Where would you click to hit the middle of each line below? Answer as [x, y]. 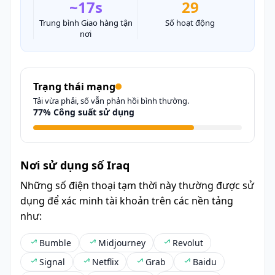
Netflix [105, 261]
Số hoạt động [190, 22]
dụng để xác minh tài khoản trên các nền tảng [127, 200]
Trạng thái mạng [74, 86]
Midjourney [122, 242]
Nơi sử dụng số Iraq [75, 165]
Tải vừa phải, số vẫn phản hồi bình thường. [111, 100]
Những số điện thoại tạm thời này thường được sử [137, 185]
